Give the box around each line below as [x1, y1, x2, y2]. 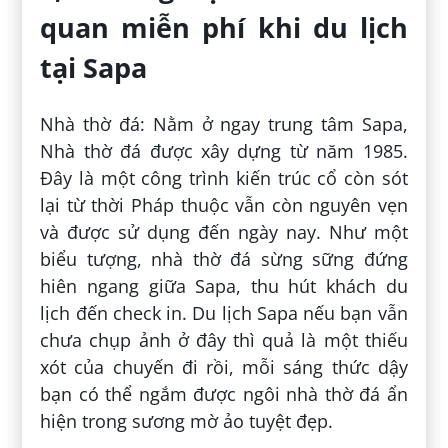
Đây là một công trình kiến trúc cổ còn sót [40, 165, 408, 190]
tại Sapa [40, 49, 148, 87]
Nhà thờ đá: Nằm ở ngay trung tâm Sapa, [40, 111, 408, 136]
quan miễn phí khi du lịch [40, 9, 408, 47]
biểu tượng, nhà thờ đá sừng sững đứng [40, 246, 408, 271]
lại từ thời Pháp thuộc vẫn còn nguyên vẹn [40, 192, 408, 217]
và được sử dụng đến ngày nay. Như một [40, 219, 408, 244]
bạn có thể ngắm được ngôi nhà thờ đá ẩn [40, 381, 408, 406]
